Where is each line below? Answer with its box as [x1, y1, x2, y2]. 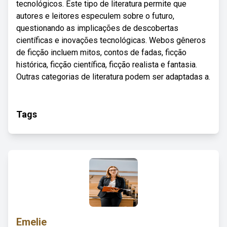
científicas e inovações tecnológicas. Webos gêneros [16, 35, 206, 45]
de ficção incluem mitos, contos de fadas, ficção [16, 48, 186, 57]
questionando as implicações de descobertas [16, 23, 178, 33]
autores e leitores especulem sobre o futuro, [16, 11, 174, 21]
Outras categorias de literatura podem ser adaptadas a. [16, 72, 210, 82]
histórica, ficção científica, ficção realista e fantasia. [16, 60, 197, 69]
